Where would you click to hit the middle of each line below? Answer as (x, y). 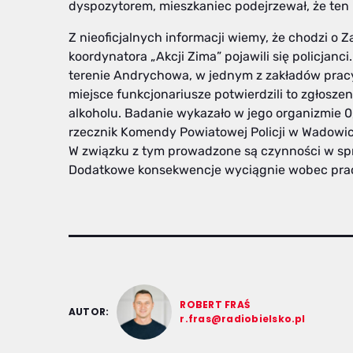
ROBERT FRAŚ (215, 305)
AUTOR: (89, 312)
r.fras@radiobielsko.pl (243, 319)
